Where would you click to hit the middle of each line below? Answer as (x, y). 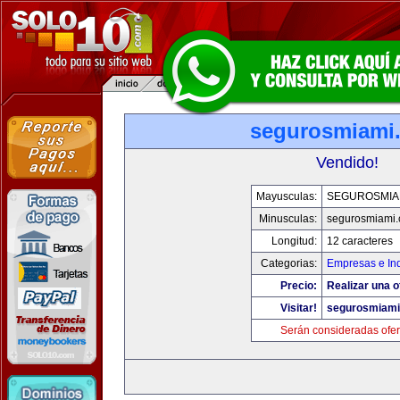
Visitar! (299, 308)
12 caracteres (360, 241)
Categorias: (289, 263)
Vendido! (347, 162)
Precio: (299, 286)
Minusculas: (288, 219)
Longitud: (294, 241)
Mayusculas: (287, 196)
